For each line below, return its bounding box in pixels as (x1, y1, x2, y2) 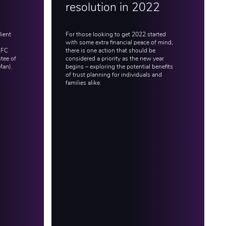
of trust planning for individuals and (65, 72, 162, 78)
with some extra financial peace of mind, (65, 39, 173, 46)
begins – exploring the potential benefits (65, 64, 173, 70)
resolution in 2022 (65, 2, 160, 14)
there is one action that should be (65, 47, 155, 54)
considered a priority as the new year (65, 55, 164, 62)
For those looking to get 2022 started (65, 31, 166, 38)
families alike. (65, 80, 101, 86)
